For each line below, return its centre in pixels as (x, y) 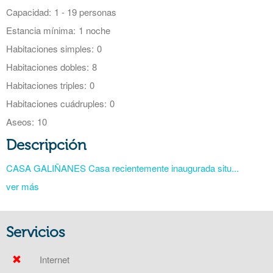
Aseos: (20, 122)
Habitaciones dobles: (48, 67)
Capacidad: (29, 12)
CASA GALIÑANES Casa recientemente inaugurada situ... (122, 168)
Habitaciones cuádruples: (56, 103)
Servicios (36, 232)
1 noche (94, 30)
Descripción (46, 145)
